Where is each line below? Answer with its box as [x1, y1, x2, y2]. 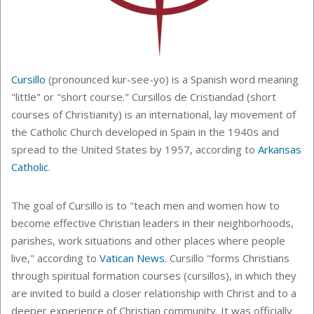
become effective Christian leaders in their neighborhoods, [11, 215, 294, 230]
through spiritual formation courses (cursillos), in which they [11, 268, 296, 282]
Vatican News [100, 250, 165, 265]
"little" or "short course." [11, 89, 132, 104]
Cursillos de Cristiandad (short [132, 89, 276, 104]
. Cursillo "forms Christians [165, 250, 289, 265]
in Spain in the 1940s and [157, 124, 279, 139]
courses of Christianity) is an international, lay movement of [11, 107, 296, 121]
